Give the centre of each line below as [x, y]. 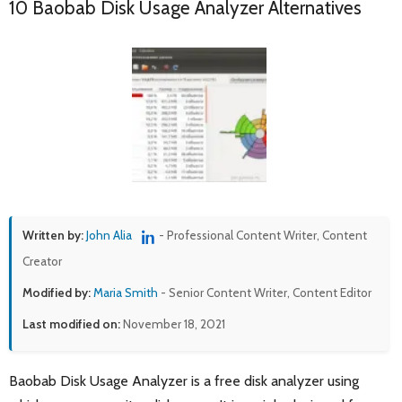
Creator [42, 261]
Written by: [53, 236]
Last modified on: [71, 323]
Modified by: [57, 292]
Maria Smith [126, 292]
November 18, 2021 [173, 323]
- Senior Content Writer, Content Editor [265, 292]
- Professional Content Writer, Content [263, 236]
